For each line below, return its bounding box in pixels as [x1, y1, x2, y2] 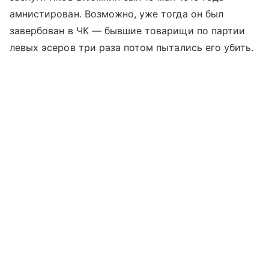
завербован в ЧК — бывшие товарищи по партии [10, 24, 246, 37]
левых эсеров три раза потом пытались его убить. [10, 41, 254, 53]
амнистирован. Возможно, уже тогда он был [10, 7, 223, 20]
